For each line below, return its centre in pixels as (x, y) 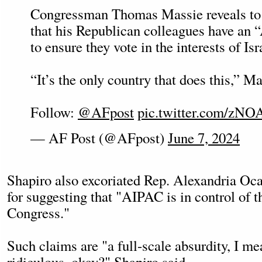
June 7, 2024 (204, 138)
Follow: (54, 112)
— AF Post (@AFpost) (99, 138)
